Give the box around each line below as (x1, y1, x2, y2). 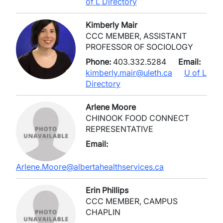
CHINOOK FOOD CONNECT (86, 113, 189, 123)
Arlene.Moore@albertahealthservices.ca (16, 162, 164, 172)
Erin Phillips (86, 185, 128, 195)
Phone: (86, 57, 111, 67)
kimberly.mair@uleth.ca (86, 68, 172, 78)
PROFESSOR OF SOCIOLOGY (86, 42, 193, 52)
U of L (184, 68, 207, 78)
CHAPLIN (86, 207, 120, 217)
